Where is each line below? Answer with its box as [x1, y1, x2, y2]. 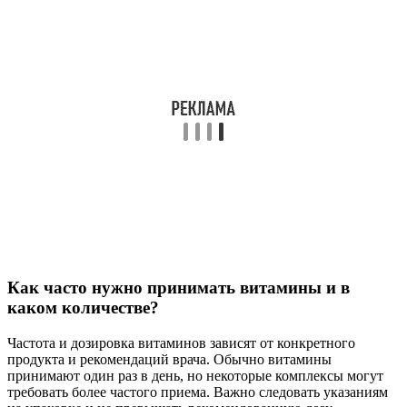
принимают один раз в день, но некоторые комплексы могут [7, 367, 383, 383]
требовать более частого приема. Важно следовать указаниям [7, 383, 388, 400]
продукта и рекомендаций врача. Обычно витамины [7, 351, 332, 367]
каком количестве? [7, 298, 159, 318]
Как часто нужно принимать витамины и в [7, 278, 350, 298]
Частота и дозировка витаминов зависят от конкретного [7, 334, 355, 351]
